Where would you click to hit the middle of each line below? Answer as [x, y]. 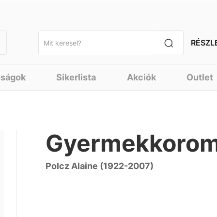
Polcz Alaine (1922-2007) [100, 166]
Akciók [141, 77]
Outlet [200, 77]
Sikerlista [76, 77]
